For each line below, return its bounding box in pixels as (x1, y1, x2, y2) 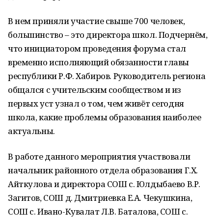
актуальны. (8, 125, 55, 137)
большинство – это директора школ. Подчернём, (8, 29, 208, 40)
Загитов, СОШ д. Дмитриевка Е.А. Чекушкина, (8, 192, 192, 203)
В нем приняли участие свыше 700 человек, (8, 15, 185, 27)
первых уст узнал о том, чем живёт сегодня (8, 98, 184, 109)
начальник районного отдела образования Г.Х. (8, 165, 198, 176)
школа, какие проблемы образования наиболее (8, 111, 201, 123)
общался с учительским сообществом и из (8, 84, 181, 95)
